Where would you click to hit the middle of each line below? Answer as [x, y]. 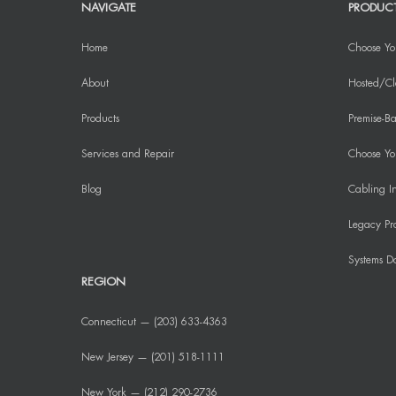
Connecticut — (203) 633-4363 [154, 321]
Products [100, 118]
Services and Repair [128, 153]
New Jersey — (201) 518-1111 [153, 357]
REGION [103, 281]
